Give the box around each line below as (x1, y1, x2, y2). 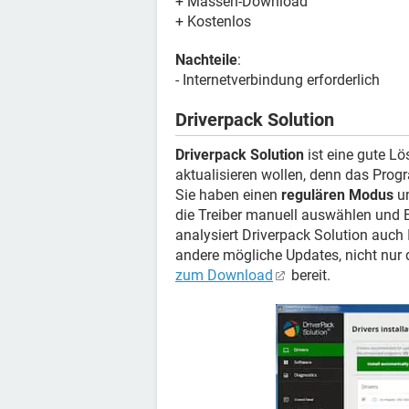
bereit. (288, 267, 330, 284)
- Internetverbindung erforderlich (175, 71, 380, 89)
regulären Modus (281, 186, 393, 204)
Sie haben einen (175, 186, 281, 204)
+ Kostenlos (175, 13, 251, 30)
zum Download (175, 267, 273, 284)
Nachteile (175, 51, 237, 68)
